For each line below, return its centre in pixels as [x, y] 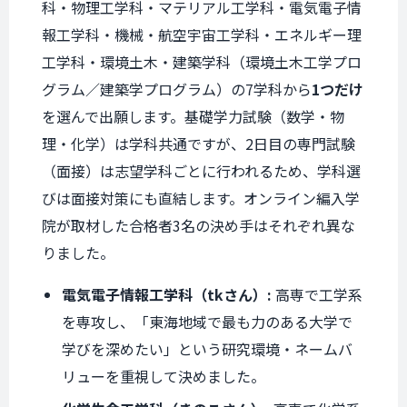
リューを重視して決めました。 [164, 376]
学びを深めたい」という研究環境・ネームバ [207, 349]
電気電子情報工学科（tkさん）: [167, 294]
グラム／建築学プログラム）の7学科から [177, 89]
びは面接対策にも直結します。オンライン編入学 [201, 198]
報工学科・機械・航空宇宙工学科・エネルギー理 [202, 35]
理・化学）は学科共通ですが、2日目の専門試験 [199, 144]
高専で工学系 [317, 294]
